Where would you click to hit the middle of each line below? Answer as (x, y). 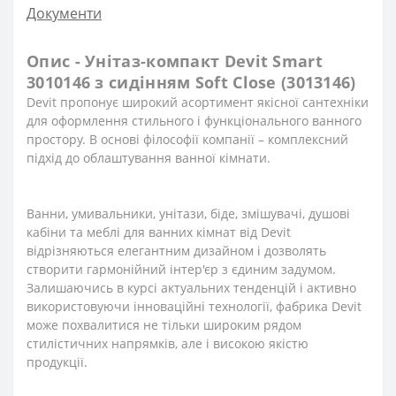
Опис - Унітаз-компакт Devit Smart (175, 61)
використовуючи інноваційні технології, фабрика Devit (194, 307)
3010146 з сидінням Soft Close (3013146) (191, 83)
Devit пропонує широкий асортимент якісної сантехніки (198, 103)
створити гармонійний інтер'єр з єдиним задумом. (181, 270)
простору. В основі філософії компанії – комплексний (187, 140)
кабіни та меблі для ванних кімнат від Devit (159, 232)
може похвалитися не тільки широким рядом (164, 325)
